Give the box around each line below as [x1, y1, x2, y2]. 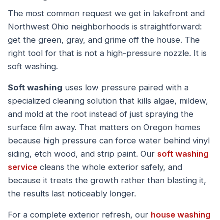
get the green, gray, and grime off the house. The [8, 35, 200, 45]
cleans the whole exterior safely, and [37, 162, 182, 172]
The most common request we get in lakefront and [8, 8, 205, 18]
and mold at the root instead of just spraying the [8, 109, 193, 119]
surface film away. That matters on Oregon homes [8, 122, 200, 132]
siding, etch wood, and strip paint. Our [8, 149, 157, 159]
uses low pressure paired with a [62, 82, 189, 92]
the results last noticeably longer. [8, 189, 136, 198]
